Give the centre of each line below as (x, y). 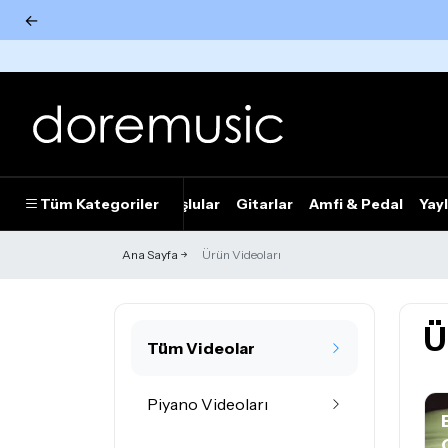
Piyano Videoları (207, 404)
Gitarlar (264, 204)
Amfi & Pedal (355, 204)
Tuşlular (190, 204)
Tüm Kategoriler (99, 204)
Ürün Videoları (241, 254)
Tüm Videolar (201, 348)
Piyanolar (111, 204)
